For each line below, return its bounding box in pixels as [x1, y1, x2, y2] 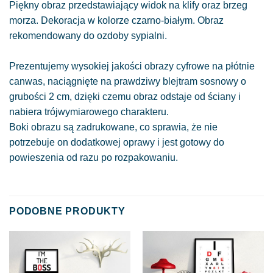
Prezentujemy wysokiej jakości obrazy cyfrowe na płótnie [9, 60, 255, 71]
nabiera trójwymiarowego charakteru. [9, 106, 169, 117]
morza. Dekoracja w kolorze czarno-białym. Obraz [9, 15, 224, 26]
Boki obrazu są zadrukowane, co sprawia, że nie [9, 121, 218, 132]
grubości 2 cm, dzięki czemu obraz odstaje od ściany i [9, 91, 241, 102]
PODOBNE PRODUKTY [9, 206, 126, 217]
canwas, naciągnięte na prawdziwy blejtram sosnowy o [9, 76, 246, 87]
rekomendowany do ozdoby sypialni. [9, 30, 167, 41]
